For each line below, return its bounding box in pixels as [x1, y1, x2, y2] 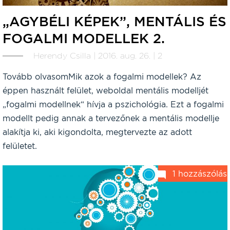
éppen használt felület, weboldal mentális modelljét [3, 86, 208, 96]
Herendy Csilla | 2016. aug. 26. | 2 [33, 51, 162, 61]
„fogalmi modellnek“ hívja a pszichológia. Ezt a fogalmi [3, 100, 224, 110]
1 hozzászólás [172, 168, 227, 179]
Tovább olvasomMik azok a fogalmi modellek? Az [3, 72, 201, 82]
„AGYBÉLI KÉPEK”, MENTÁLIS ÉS [3, 13, 226, 29]
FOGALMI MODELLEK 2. [3, 30, 165, 46]
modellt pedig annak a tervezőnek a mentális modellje [3, 113, 219, 124]
